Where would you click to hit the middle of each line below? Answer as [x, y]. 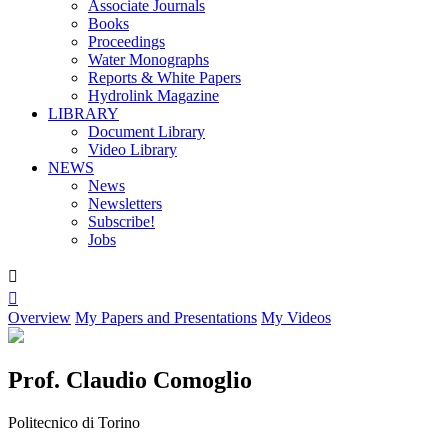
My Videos [296, 317]
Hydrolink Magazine [153, 95]
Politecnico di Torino [74, 422]
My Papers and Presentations [166, 317]
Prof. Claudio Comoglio [130, 379]
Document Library [146, 131]
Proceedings [126, 41]
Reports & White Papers [164, 77]
